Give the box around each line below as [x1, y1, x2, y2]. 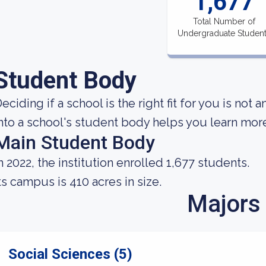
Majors [187, 190, 261, 218]
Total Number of [192, 17, 255, 26]
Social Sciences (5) [8, 246, 132, 262]
